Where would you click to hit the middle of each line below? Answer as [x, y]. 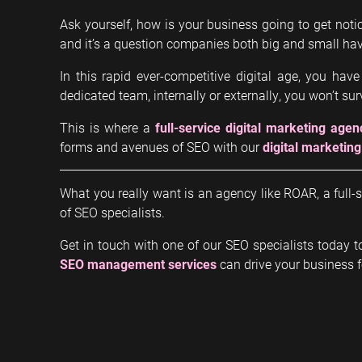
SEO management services [138, 263]
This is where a [107, 127]
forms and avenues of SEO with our [161, 146]
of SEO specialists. [112, 212]
